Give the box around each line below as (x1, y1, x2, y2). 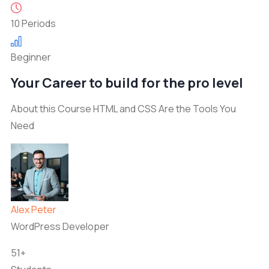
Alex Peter (11, 203, 56, 216)
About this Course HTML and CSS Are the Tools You (11, 102, 236, 115)
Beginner (11, 50, 51, 64)
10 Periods (11, 17, 56, 30)
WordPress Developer (11, 220, 109, 233)
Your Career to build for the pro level (11, 74, 243, 92)
